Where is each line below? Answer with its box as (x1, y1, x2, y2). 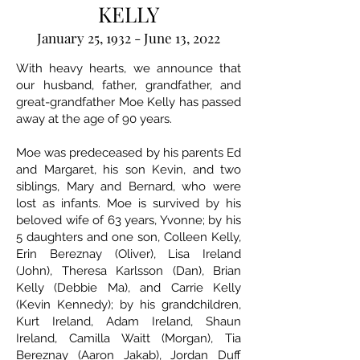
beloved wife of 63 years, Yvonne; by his (16, 213, 241, 228)
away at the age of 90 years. (16, 112, 172, 127)
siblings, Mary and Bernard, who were (16, 179, 241, 194)
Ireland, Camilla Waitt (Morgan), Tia (16, 331, 241, 346)
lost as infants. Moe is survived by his (16, 196, 241, 211)
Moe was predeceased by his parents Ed (16, 145, 241, 161)
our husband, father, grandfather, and (16, 78, 241, 93)
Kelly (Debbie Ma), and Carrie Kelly (16, 280, 241, 296)
